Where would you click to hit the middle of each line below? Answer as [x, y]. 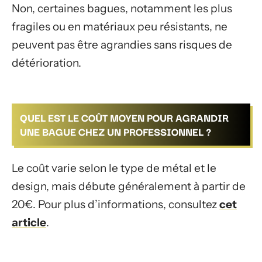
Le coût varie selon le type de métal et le [114, 168]
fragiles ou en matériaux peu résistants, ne [120, 26]
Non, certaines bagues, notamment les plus [122, 8]
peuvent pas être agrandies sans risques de [122, 44]
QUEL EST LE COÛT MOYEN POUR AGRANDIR [124, 118]
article [29, 222]
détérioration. [46, 63]
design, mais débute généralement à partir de [129, 186]
